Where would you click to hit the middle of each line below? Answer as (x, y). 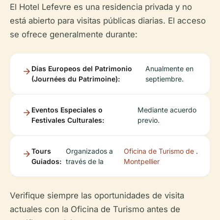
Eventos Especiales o (67, 110)
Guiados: (46, 161)
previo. (149, 120)
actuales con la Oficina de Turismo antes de (95, 209)
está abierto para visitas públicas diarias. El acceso (108, 20)
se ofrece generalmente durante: (74, 34)
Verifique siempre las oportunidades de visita (97, 195)
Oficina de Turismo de (159, 151)
